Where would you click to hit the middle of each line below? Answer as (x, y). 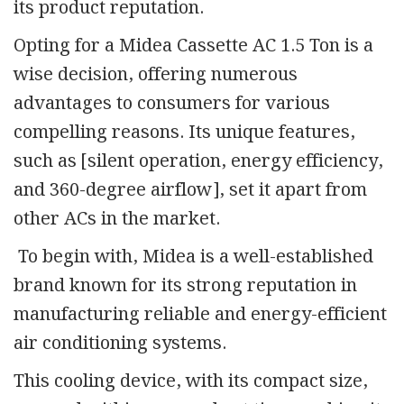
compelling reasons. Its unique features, (184, 132)
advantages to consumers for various (172, 103)
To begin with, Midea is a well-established (193, 257)
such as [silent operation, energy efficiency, (198, 161)
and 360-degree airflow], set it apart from (190, 190)
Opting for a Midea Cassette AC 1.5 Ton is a (193, 46)
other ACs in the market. (117, 219)
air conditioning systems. (120, 343)
